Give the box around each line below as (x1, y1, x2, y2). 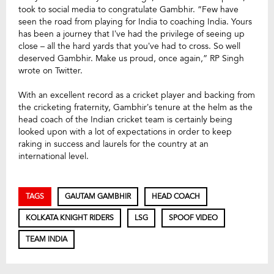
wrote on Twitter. (18, 64, 83, 76)
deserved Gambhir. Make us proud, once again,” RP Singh (18, 52, 244, 64)
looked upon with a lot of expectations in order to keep (18, 125, 232, 138)
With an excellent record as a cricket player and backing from (18, 89, 255, 101)
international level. (18, 150, 89, 162)
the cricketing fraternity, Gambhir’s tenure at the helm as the (18, 101, 253, 113)
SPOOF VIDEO (169, 212, 218, 223)
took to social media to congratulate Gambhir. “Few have (18, 3, 239, 15)
